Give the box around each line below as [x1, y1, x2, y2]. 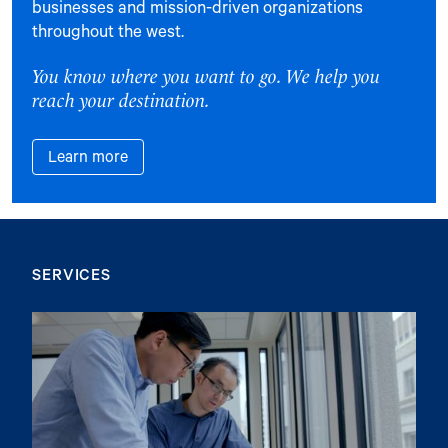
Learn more [48, 145, 128, 166]
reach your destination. [32, 85, 210, 112]
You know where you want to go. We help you [32, 61, 380, 88]
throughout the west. [32, 19, 184, 42]
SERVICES [32, 263, 112, 284]
